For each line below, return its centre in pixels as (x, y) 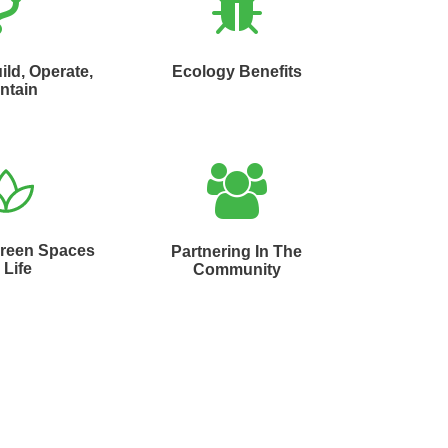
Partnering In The (237, 252)
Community (236, 270)
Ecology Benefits (236, 72)
